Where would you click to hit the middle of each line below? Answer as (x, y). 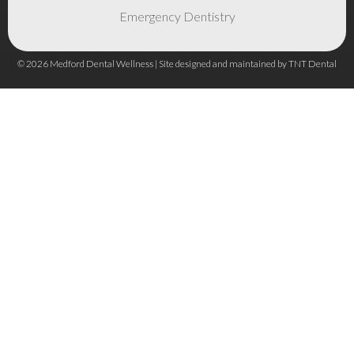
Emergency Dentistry (177, 16)
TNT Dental (313, 63)
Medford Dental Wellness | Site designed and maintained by (168, 63)
